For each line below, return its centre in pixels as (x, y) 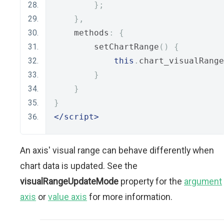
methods (81, 33)
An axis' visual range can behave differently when (117, 150)
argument (203, 181)
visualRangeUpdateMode (69, 181)
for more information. (130, 197)
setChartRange (106, 47)
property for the (151, 181)
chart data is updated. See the (79, 166)
